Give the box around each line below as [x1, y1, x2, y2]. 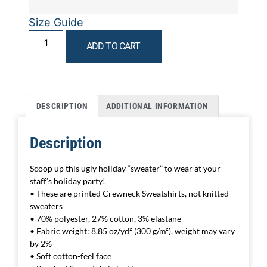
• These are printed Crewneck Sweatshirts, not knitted [30, 188, 229, 199]
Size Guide [29, 15, 83, 29]
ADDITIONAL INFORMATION [106, 101, 209, 111]
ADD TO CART [86, 40, 141, 52]
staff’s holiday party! [30, 176, 105, 187]
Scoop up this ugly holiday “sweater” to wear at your [30, 163, 221, 174]
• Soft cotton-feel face [30, 251, 111, 262]
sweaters [30, 201, 63, 212]
